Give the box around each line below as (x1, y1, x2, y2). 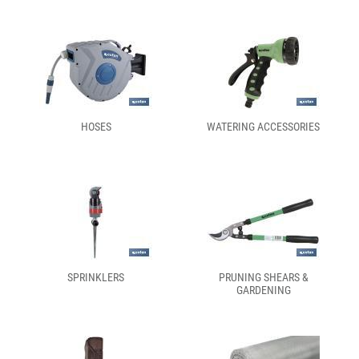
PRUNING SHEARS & (218, 271, 309, 284)
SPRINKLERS (67, 271, 124, 284)
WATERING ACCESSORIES (207, 120, 320, 133)
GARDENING (236, 284, 291, 296)
